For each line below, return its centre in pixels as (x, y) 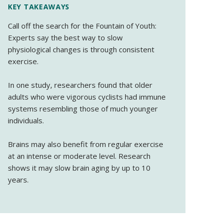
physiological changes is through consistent (81, 50)
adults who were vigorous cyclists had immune (87, 97)
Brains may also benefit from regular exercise (86, 144)
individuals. (26, 121)
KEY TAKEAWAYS (39, 7)
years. (18, 180)
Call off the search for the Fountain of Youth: (82, 26)
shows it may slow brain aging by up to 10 (79, 168)
